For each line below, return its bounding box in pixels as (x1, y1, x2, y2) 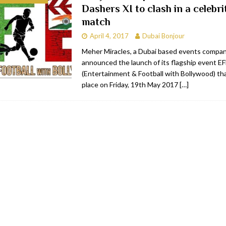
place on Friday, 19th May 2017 (81, 80, 180, 89)
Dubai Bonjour (142, 32, 185, 40)
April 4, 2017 (89, 32, 129, 40)
